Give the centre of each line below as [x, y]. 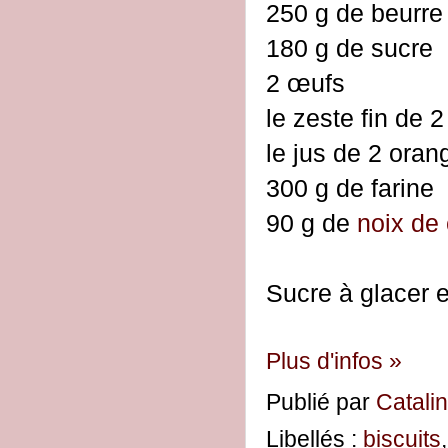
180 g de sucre [349, 48]
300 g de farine [350, 188]
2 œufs [305, 83]
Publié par [321, 402]
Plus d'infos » [334, 361]
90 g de [311, 223]
